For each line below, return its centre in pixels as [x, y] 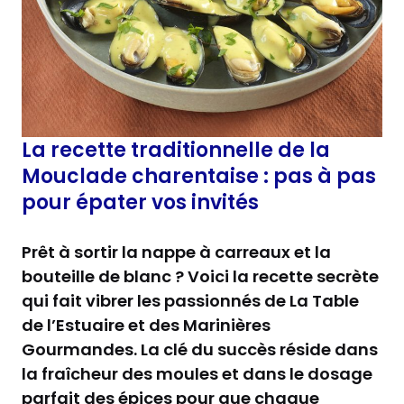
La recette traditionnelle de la [176, 150]
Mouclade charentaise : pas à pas [199, 176]
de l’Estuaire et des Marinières [146, 325]
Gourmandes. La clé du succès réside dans [200, 349]
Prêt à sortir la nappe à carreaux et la [176, 252]
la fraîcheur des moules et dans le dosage [197, 373]
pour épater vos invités [140, 202]
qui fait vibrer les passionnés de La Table [190, 300]
